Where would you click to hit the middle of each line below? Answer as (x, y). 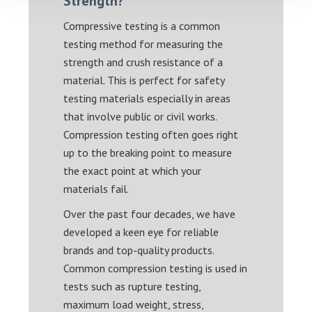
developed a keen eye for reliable (141, 232)
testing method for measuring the (143, 44)
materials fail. (96, 188)
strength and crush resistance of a (143, 62)
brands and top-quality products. (139, 250)
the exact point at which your (133, 170)
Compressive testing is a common (142, 25)
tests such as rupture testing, (132, 286)
